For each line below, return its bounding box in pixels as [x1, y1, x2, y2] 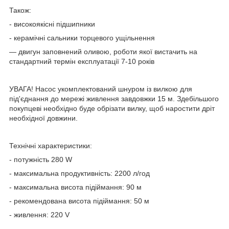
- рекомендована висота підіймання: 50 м [9, 196, 149, 205]
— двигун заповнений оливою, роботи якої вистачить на [9, 47, 197, 56]
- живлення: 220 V [9, 210, 70, 219]
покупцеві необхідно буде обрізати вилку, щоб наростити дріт [9, 104, 215, 112]
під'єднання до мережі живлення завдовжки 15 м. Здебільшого [9, 94, 219, 103]
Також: [9, 6, 31, 14]
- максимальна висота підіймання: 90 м [9, 182, 142, 191]
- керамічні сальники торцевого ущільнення [9, 33, 155, 42]
